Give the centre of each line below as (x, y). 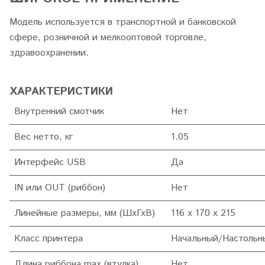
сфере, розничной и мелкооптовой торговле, (108, 38)
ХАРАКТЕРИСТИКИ (61, 92)
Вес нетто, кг (43, 137)
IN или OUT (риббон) (60, 188)
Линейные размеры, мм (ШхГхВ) (85, 214)
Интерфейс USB (50, 163)
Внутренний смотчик (59, 112)
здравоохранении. (49, 53)
